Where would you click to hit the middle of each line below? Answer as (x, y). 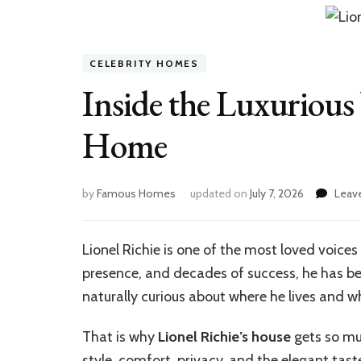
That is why (120, 337)
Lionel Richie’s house (224, 337)
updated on (220, 193)
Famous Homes (136, 193)
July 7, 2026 (277, 193)
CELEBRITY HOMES (144, 63)
